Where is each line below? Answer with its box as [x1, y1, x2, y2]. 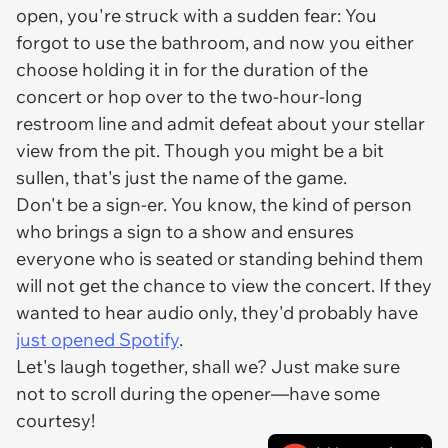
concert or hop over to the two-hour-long [16, 85, 362, 108]
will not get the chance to [16, 274, 231, 297]
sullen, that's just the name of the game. [16, 166, 347, 189]
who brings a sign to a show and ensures [16, 220, 354, 243]
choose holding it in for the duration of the [16, 58, 368, 81]
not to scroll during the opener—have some [16, 382, 380, 405]
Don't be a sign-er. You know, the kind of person [16, 193, 412, 216]
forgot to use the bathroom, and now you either [16, 31, 414, 54]
